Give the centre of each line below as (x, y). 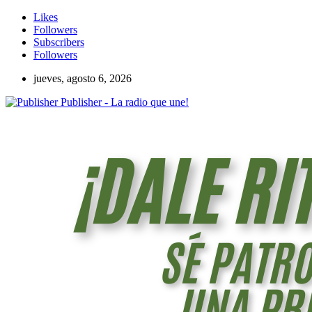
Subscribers (59, 42)
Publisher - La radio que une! (125, 102)
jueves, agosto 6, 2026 (83, 78)
